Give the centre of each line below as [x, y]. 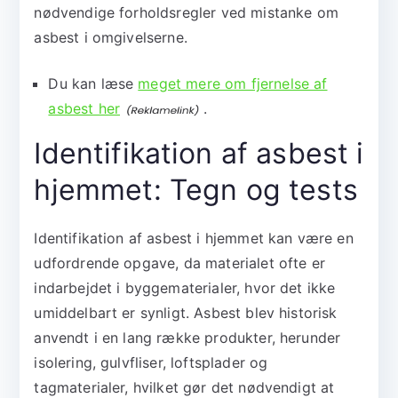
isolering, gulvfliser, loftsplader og [151, 363]
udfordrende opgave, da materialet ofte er [179, 263]
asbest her [84, 109]
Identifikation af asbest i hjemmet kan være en [194, 239]
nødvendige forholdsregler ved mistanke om [186, 13]
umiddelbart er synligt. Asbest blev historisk [186, 313]
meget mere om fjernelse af [233, 84]
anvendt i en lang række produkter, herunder [187, 338]
